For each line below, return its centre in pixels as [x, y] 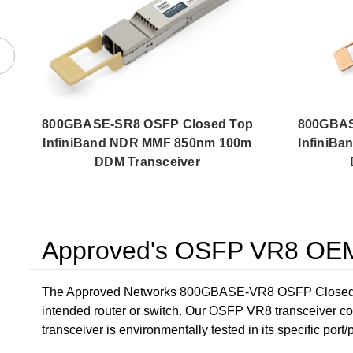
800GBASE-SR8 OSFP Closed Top [147, 124]
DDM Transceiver [147, 162]
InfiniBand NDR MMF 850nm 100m [147, 143]
